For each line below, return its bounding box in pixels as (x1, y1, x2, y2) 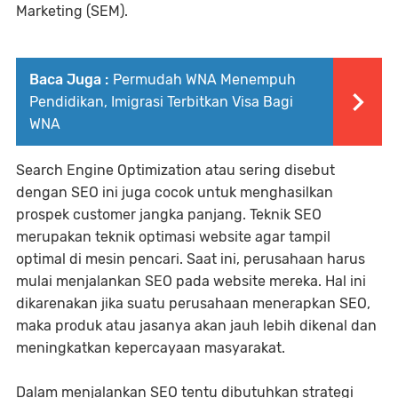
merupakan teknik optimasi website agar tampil (16, 228, 330, 245)
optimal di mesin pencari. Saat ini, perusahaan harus (16, 251, 365, 267)
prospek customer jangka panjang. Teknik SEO (16, 206, 322, 223)
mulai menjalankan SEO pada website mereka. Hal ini (16, 273, 366, 290)
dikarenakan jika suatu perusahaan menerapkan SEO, (16, 295, 370, 312)
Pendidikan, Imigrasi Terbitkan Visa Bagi (29, 93, 293, 110)
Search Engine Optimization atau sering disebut (16, 162, 335, 179)
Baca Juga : (29, 71, 108, 88)
